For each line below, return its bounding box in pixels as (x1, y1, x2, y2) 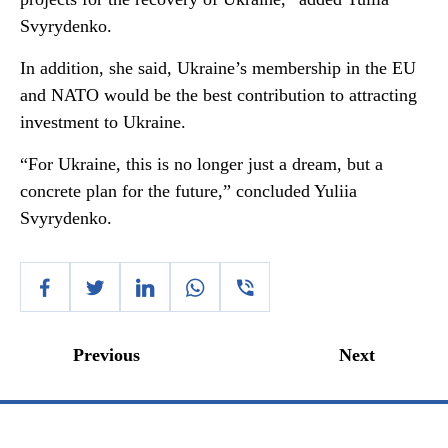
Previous (73, 345, 140, 365)
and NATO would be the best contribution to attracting (20, 85, 417, 105)
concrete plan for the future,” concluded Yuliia (20, 181, 357, 201)
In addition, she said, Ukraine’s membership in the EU (20, 58, 416, 78)
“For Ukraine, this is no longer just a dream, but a (20, 154, 383, 174)
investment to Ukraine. (20, 112, 186, 132)
